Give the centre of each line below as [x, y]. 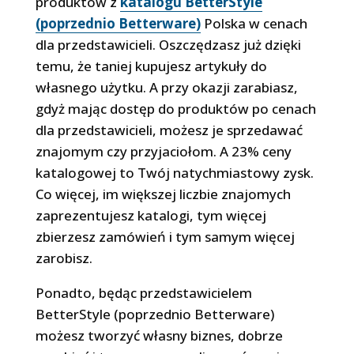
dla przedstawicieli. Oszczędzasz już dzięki [168, 44]
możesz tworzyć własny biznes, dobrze [159, 335]
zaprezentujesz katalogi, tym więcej [151, 215]
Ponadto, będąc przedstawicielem [143, 292]
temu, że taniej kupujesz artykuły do [151, 66]
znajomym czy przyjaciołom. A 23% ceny [163, 151]
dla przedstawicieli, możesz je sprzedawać [169, 130]
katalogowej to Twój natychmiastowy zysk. [174, 172]
